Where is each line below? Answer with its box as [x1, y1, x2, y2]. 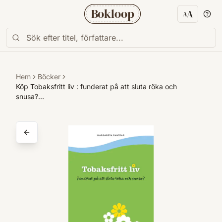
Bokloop [91, 5, 134, 22]
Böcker [38, 72, 60, 81]
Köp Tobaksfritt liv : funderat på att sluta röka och [16, 82, 177, 91]
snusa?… [16, 92, 44, 101]
